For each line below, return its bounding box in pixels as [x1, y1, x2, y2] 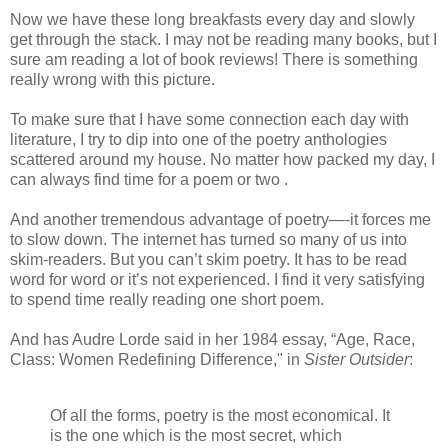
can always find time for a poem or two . [10, 170, 288, 188]
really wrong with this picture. [10, 70, 215, 88]
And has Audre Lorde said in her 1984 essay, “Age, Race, [10, 330, 415, 348]
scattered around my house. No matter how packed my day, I [10, 150, 435, 168]
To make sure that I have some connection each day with [10, 110, 409, 128]
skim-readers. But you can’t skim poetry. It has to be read [10, 250, 407, 268]
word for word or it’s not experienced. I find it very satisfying [10, 270, 425, 288]
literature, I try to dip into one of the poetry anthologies [10, 130, 387, 148]
